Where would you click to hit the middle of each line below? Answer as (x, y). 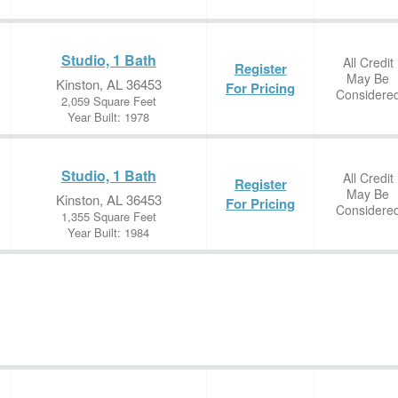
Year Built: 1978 (108, 117)
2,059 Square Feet (108, 101)
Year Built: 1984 (108, 232)
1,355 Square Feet (108, 216)
